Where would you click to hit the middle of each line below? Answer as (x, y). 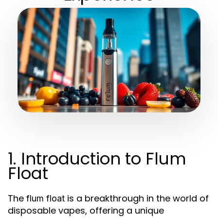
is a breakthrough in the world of (137, 198)
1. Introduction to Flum (97, 159)
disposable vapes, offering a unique (86, 210)
